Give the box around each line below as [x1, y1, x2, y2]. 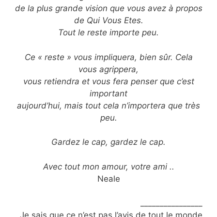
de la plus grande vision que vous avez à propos [15, 3, 202, 14]
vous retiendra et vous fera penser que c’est [23, 76, 194, 86]
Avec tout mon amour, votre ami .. [43, 161, 174, 171]
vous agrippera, [78, 64, 139, 74]
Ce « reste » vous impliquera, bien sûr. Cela [24, 52, 193, 62]
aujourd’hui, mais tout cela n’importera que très [17, 100, 200, 110]
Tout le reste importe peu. [58, 28, 159, 38]
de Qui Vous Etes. [74, 15, 143, 26]
